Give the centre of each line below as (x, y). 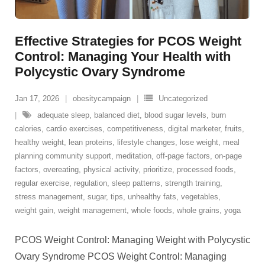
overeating (61, 169)
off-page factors (183, 156)
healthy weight (39, 142)
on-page (228, 156)
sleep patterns (136, 183)
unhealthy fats (152, 197)
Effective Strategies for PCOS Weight (128, 41)
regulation (91, 183)
